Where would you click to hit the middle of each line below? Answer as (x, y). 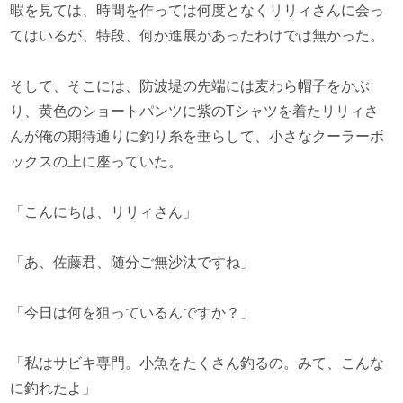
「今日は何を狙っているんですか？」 (133, 313)
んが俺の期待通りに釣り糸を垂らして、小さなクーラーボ (197, 136)
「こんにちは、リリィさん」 (104, 212)
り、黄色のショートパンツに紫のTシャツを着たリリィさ (195, 111)
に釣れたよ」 (54, 388)
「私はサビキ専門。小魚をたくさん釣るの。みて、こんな (197, 363)
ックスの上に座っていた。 (97, 161)
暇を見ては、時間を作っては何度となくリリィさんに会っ (197, 10)
